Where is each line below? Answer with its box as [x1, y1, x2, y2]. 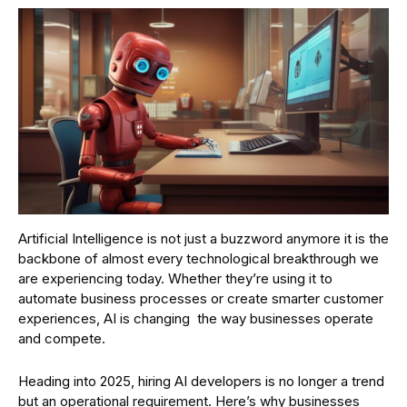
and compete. [18, 329, 105, 347]
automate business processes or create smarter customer [18, 289, 383, 307]
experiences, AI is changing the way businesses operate [18, 309, 373, 327]
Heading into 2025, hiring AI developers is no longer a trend [18, 372, 384, 390]
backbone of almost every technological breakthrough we [18, 249, 379, 267]
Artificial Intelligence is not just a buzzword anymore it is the [18, 229, 389, 247]
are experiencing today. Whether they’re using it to [18, 269, 333, 287]
